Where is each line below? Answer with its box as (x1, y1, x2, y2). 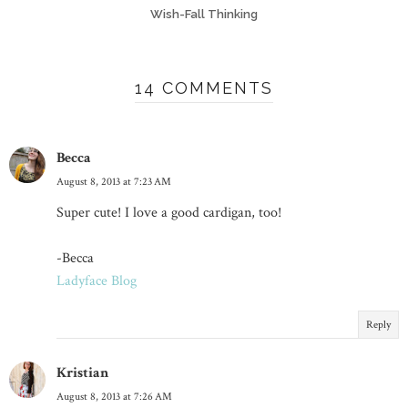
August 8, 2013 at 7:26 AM (56, 389, 172, 403)
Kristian (56, 362, 108, 382)
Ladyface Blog (56, 270, 137, 291)
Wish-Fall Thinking (150, 6, 258, 21)
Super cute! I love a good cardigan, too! (56, 202, 281, 222)
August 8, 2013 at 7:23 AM (56, 174, 171, 189)
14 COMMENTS (135, 77, 273, 97)
